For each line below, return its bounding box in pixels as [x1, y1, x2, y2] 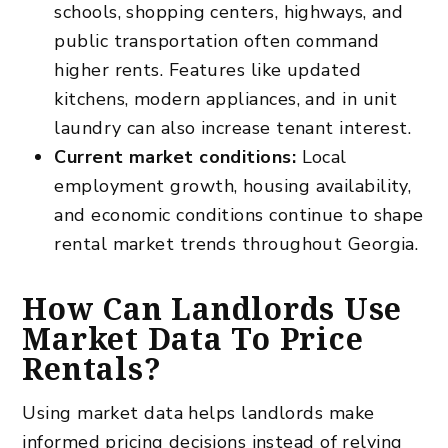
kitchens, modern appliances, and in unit [54, 86, 398, 111]
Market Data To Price [22, 317, 364, 359]
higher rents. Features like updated [54, 57, 362, 82]
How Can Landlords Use [22, 287, 403, 329]
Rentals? [22, 347, 162, 389]
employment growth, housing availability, [54, 173, 412, 198]
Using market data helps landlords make [22, 400, 375, 425]
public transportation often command [54, 28, 380, 53]
